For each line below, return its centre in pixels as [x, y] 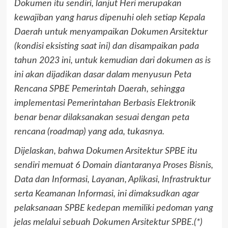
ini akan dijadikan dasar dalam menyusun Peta [103, 75]
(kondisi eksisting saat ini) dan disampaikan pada [106, 47]
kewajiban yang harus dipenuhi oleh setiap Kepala [109, 18]
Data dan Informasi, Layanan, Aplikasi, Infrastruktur [112, 180]
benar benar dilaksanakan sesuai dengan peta [102, 118]
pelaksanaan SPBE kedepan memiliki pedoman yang [113, 208]
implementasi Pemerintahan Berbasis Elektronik [105, 104]
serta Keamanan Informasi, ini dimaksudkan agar [106, 194]
